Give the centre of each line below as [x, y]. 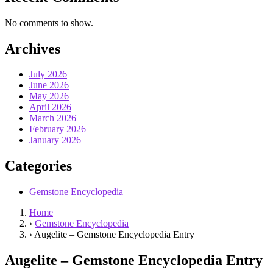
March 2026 [53, 118]
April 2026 [50, 107]
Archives [33, 48]
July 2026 [48, 74]
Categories [38, 166]
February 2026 [58, 129]
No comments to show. [49, 23]
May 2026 [49, 96]
